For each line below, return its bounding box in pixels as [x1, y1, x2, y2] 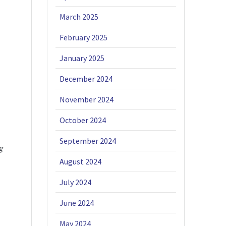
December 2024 [60, 74, 113, 84]
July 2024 [60, 177, 92, 188]
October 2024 [60, 115, 106, 126]
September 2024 [60, 136, 117, 146]
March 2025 [60, 12, 99, 22]
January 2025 [60, 53, 105, 64]
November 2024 [60, 94, 114, 105]
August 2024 [60, 156, 102, 167]
